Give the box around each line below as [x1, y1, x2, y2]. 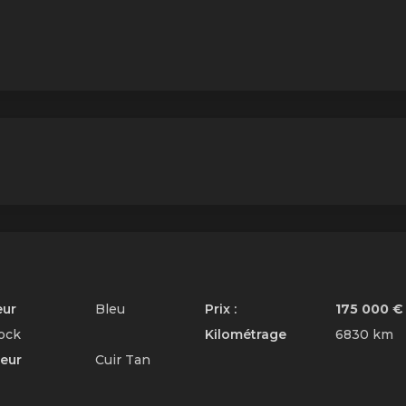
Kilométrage [204, 325, 286, 343]
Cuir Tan [91, 351, 150, 368]
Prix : [204, 300, 237, 317]
